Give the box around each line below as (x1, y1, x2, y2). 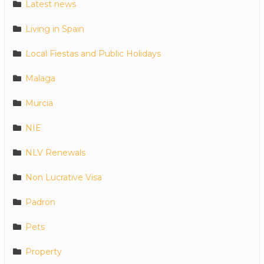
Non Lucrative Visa (25, 172, 102, 183)
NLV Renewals (25, 147, 85, 159)
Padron (25, 197, 55, 208)
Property (25, 246, 62, 258)
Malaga (25, 73, 55, 84)
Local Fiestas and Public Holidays (25, 48, 161, 60)
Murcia (25, 98, 53, 109)
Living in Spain (25, 24, 84, 35)
